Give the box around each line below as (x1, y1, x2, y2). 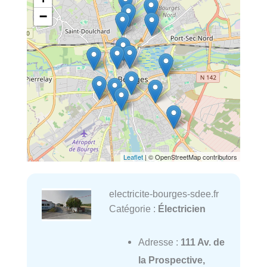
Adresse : (138, 237, 181, 248)
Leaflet (123, 151, 143, 162)
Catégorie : (108, 203, 158, 214)
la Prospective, (138, 254, 205, 266)
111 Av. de (180, 237, 225, 248)
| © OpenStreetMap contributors (143, 151, 237, 162)
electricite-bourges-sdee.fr (108, 188, 219, 199)
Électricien (157, 203, 206, 214)
